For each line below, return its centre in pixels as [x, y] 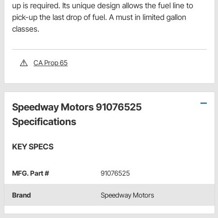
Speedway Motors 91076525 [77, 107]
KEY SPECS [33, 147]
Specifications [44, 122]
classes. [26, 29]
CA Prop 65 [51, 63]
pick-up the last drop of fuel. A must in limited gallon [99, 17]
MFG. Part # [31, 173]
